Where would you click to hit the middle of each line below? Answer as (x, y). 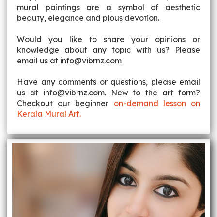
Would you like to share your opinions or (108, 39)
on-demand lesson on (157, 103)
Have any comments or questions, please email (108, 82)
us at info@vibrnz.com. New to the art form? (108, 93)
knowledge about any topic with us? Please (108, 50)
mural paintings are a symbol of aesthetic (108, 7)
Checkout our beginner (65, 103)
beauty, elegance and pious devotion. (88, 18)
